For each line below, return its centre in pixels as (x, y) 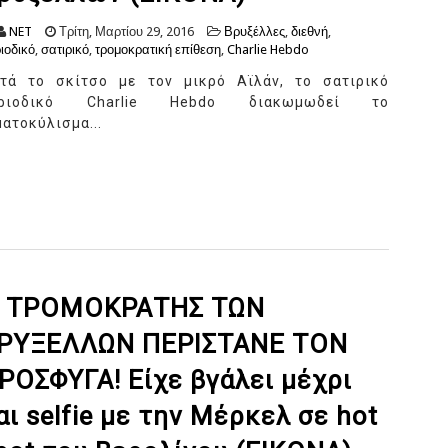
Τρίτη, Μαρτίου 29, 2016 (125, 32)
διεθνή (309, 32)
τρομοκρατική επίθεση (158, 50)
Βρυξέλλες (254, 32)
